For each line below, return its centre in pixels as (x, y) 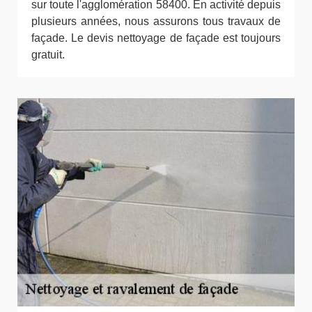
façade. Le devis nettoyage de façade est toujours (156, 38)
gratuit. (48, 55)
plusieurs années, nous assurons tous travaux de (156, 22)
